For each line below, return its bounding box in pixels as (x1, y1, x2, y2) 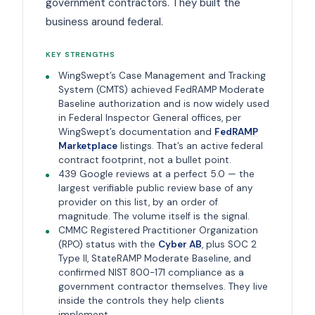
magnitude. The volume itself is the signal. (58, 210, 250, 223)
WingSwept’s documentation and (58, 126, 214, 139)
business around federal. (46, 15, 163, 30)
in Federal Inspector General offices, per (58, 112, 241, 124)
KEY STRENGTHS (46, 50, 116, 60)
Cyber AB (157, 238, 202, 251)
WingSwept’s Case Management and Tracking (58, 70, 266, 82)
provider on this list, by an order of (58, 196, 218, 209)
